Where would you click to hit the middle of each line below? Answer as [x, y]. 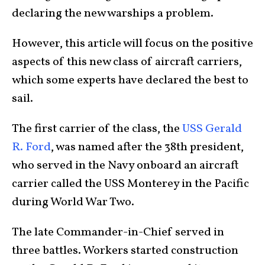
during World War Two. [73, 202]
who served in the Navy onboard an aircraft [125, 165]
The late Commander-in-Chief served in [118, 232]
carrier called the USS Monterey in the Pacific [130, 184]
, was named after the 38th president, [147, 147]
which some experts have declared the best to [130, 80]
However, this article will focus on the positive [132, 43]
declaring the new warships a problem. [114, 13]
